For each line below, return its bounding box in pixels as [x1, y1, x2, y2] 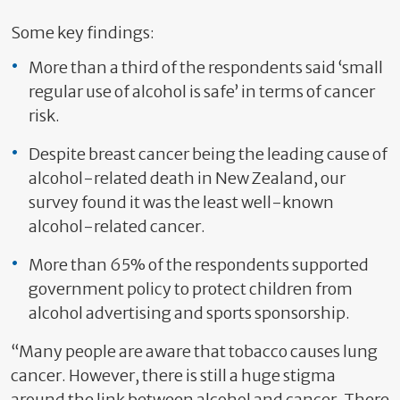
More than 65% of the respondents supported [29, 254, 369, 275]
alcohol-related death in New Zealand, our [29, 168, 346, 188]
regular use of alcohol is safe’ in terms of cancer [29, 81, 375, 102]
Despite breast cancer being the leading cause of [29, 144, 387, 164]
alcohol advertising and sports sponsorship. [29, 303, 353, 323]
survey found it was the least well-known [29, 192, 334, 212]
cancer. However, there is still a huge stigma [11, 365, 336, 386]
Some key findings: [11, 22, 154, 43]
